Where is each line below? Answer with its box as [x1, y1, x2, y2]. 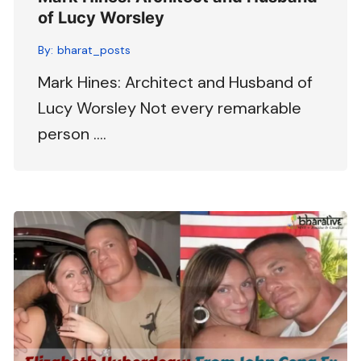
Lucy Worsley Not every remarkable [38, 98, 302, 119]
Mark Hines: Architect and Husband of [38, 72, 313, 93]
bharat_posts [57, 43, 131, 58]
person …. [38, 123, 107, 145]
